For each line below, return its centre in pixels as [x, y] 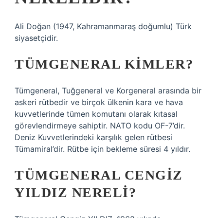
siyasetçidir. [36, 38]
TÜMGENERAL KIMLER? [104, 64]
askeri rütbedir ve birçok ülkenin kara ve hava [99, 102]
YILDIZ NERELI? [75, 192]
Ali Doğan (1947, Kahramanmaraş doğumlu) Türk [103, 26]
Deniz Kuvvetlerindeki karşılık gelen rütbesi [93, 137]
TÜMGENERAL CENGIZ [99, 175]
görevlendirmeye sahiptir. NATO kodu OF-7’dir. [100, 126]
